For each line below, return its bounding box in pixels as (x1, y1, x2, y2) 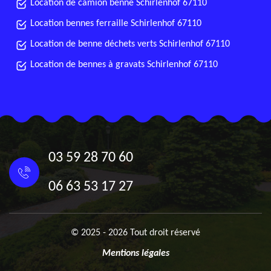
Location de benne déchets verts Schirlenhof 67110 (30, 39, 230, 49)
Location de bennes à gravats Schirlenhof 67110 (30, 60, 218, 70)
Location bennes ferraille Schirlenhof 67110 (30, 19, 201, 28)
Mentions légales (102, 249, 169, 258)
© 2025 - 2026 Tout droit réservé (71, 228, 200, 238)
